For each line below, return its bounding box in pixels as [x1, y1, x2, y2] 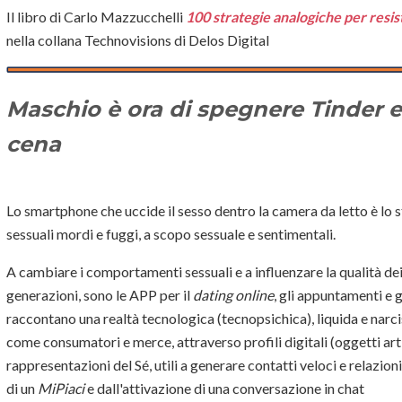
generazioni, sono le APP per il [6, 286, 193, 304]
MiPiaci [38, 380, 84, 398]
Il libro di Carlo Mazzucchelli [6, 7, 186, 25]
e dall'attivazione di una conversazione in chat [84, 380, 367, 398]
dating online [193, 286, 274, 304]
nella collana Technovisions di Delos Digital [6, 31, 269, 48]
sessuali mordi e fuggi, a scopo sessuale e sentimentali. [6, 225, 336, 243]
